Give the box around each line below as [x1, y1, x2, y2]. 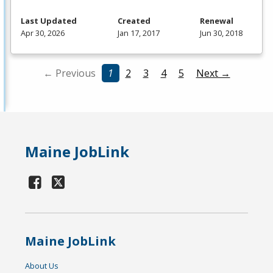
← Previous [43, 66, 96, 80]
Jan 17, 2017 [117, 27, 160, 39]
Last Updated [21, 15, 77, 27]
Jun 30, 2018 [200, 27, 243, 39]
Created [117, 15, 151, 27]
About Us [25, 260, 59, 272]
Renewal [200, 15, 233, 27]
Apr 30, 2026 [21, 27, 65, 39]
